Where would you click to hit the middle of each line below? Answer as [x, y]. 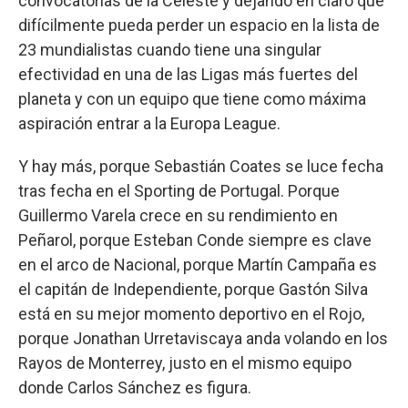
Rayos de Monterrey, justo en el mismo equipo [185, 362]
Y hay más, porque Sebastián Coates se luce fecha [201, 166]
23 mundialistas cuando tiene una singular [170, 49]
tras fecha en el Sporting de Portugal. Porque [179, 190]
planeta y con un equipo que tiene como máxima [192, 98]
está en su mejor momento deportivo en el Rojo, [191, 313]
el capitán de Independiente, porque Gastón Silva [193, 289]
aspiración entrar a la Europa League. [149, 123]
